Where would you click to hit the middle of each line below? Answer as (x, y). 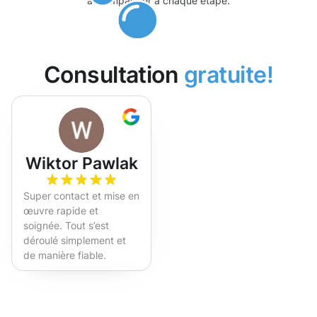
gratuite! (229, 75)
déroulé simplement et (75, 241)
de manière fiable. (65, 255)
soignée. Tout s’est (66, 226)
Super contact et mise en (81, 196)
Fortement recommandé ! (81, 270)
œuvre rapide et (61, 211)
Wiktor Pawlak (81, 163)
